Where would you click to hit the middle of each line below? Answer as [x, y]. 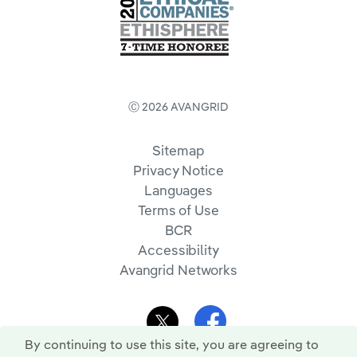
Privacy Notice [178, 170]
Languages [178, 190]
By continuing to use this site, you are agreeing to [172, 344]
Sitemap [178, 150]
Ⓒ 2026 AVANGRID [178, 106]
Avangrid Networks [178, 270]
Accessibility [178, 250]
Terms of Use [178, 210]
